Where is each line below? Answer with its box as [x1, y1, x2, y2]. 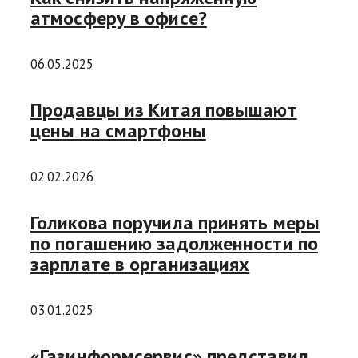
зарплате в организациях [30, 251, 250, 276]
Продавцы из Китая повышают [30, 97, 297, 122]
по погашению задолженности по [30, 230, 318, 256]
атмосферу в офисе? [30, 6, 207, 31]
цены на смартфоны [30, 117, 206, 143]
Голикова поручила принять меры [30, 209, 320, 235]
